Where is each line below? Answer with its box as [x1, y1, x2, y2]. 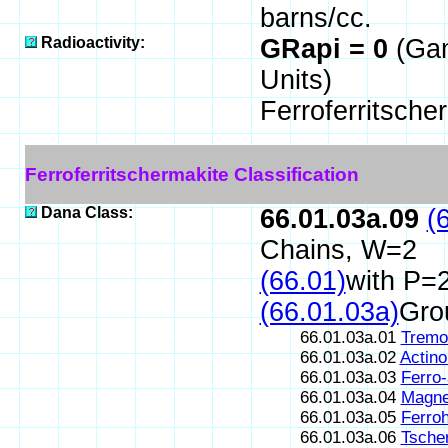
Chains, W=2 [259, 235, 417, 265]
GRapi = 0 [259, 34, 396, 64]
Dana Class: [40, 204, 133, 221]
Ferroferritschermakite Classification [24, 163, 359, 185]
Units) [259, 65, 332, 95]
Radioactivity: [40, 34, 145, 51]
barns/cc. [259, 2, 372, 33]
